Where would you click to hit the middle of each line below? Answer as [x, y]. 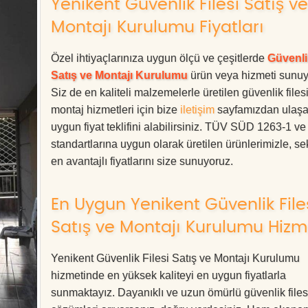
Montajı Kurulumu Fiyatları [157, 27]
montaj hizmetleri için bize [115, 110]
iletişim [197, 110]
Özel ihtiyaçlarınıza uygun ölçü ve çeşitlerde [159, 58]
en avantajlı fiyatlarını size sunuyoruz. [142, 161]
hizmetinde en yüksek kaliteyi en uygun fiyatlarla [168, 275]
